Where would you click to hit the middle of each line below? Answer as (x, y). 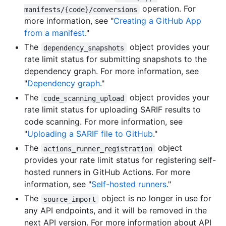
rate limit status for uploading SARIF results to (112, 110)
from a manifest (54, 33)
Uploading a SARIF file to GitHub (90, 134)
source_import (70, 199)
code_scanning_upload (84, 98)
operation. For (169, 9)
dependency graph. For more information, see (111, 71)
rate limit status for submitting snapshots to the (116, 59)
